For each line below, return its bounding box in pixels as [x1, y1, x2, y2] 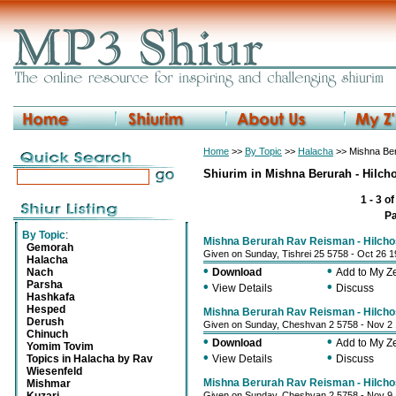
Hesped [27, 303, 65, 316]
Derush [27, 316, 64, 328]
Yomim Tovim [27, 340, 94, 353]
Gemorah [27, 241, 73, 254]
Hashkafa [27, 291, 75, 303]
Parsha [27, 278, 63, 291]
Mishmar [27, 377, 71, 390]
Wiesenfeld [27, 365, 82, 377]
